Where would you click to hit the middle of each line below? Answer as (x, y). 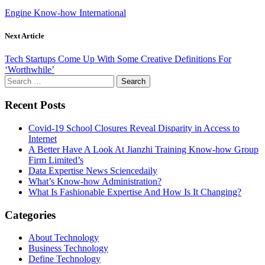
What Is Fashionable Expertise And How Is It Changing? (135, 192)
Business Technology (68, 248)
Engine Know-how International (65, 13)
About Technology (64, 238)
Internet (43, 138)
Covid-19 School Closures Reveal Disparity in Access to (134, 128)
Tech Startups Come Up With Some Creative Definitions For (118, 59)
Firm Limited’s (56, 160)
